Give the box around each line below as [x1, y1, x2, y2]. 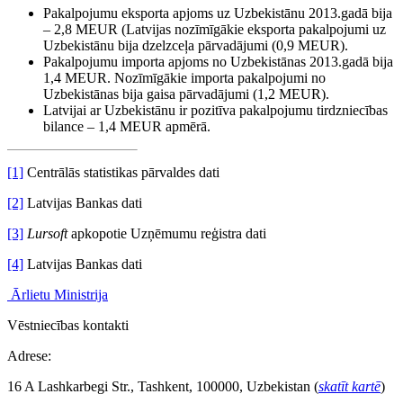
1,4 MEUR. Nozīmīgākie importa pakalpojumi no [43, 69, 326, 85]
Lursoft [27, 225, 67, 241]
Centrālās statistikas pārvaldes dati [23, 164, 219, 180]
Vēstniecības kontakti [7, 317, 129, 333]
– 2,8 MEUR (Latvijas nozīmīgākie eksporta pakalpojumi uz [43, 21, 386, 37]
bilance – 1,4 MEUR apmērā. [43, 118, 210, 134]
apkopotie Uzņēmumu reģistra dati [67, 225, 266, 241]
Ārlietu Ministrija [11, 286, 108, 302]
